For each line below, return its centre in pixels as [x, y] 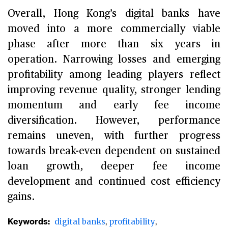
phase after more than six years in [114, 45]
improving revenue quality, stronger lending [114, 90]
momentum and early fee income [114, 106]
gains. [21, 197]
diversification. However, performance [114, 121]
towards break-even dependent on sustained [114, 151]
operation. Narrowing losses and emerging [114, 60]
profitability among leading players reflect [114, 75]
